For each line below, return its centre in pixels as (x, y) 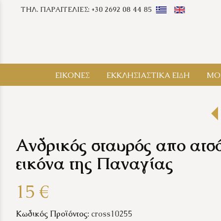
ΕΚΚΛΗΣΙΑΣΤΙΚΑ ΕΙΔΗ (148, 75)
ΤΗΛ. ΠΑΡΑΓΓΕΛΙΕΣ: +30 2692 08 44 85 (86, 9)
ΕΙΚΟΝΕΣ (72, 75)
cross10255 (112, 214)
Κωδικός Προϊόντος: (53, 214)
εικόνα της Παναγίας (94, 163)
